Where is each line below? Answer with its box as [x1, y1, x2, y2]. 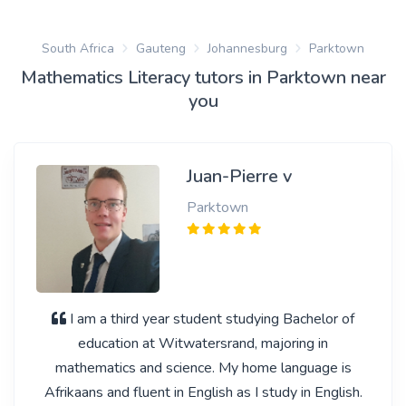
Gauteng [136, 40, 186, 57]
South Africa [42, 40, 114, 57]
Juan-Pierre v [186, 164, 292, 188]
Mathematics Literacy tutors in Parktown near [20, 65, 386, 90]
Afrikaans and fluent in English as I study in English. [43, 382, 362, 402]
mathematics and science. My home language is [54, 358, 352, 378]
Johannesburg [208, 40, 287, 57]
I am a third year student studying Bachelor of [70, 309, 354, 329]
